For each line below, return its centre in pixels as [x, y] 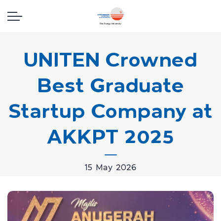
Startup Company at [110, 111]
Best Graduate [110, 85]
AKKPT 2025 [110, 137]
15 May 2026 [110, 168]
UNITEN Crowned [110, 60]
